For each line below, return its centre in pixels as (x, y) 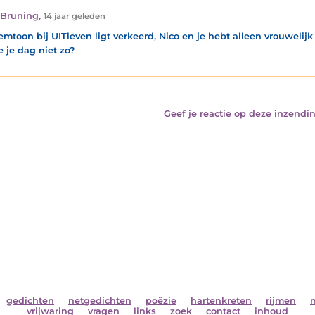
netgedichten (100, 301)
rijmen (281, 301)
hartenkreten (221, 301)
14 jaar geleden (74, 17)
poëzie (161, 301)
